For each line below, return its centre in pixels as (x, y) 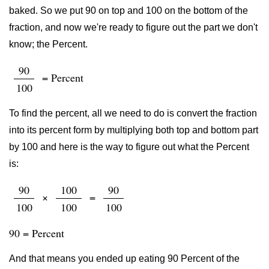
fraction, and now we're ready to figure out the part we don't (133, 27)
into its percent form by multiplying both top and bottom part (134, 130)
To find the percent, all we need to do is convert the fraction (133, 113)
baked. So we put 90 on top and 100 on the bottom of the (128, 11)
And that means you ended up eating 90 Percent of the (124, 258)
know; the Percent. (48, 44)
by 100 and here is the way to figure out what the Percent (129, 147)
